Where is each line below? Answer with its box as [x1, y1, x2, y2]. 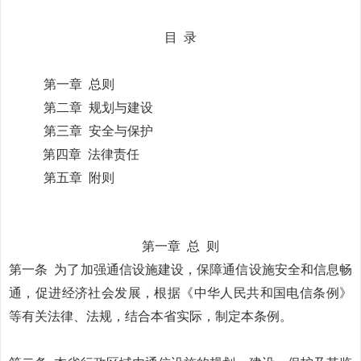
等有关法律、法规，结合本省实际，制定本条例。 [9, 309, 293, 323]
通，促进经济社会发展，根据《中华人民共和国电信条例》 [9, 286, 352, 300]
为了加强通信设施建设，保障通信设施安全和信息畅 [54, 263, 353, 276]
